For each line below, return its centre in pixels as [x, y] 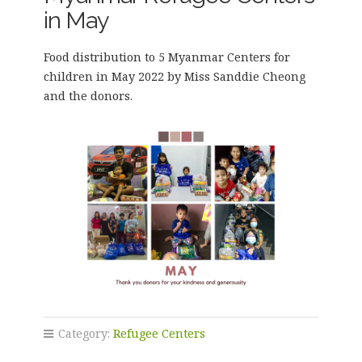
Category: [84, 334]
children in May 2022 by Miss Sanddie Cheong [174, 76]
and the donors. [88, 96]
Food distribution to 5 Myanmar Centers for [166, 57]
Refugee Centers [159, 334]
